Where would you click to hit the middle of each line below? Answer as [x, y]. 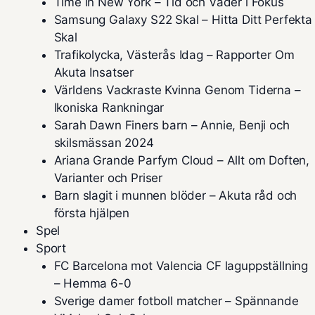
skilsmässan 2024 [104, 143]
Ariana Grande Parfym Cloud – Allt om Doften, [182, 160]
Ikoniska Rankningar [109, 108]
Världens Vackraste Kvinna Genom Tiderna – [177, 90]
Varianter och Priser [108, 178]
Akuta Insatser [94, 72]
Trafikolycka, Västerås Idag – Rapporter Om [174, 55]
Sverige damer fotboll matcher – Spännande [176, 301]
